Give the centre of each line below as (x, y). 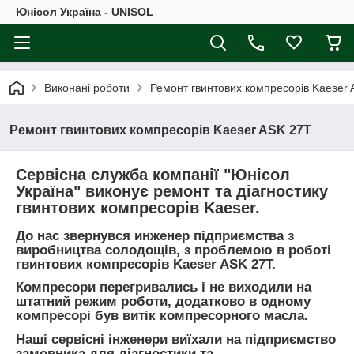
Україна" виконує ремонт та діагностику (172, 191)
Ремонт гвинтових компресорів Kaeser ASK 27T (160, 130)
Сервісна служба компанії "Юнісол (153, 175)
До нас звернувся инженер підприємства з (155, 235)
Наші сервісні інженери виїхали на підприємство (176, 340)
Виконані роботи (87, 88)
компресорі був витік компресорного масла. (162, 316)
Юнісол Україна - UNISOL (85, 12)
